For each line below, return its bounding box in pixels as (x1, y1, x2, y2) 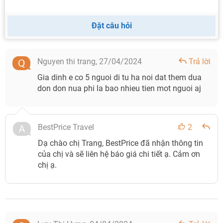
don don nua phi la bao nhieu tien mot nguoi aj (37, 84, 201, 93)
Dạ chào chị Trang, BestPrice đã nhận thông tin (38, 138, 203, 148)
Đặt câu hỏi (91, 21, 132, 30)
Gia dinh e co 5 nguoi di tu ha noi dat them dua (37, 73, 202, 82)
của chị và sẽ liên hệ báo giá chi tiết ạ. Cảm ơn (38, 149, 200, 159)
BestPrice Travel (38, 122, 94, 132)
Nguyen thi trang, (37, 57, 99, 66)
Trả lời (189, 57, 211, 66)
